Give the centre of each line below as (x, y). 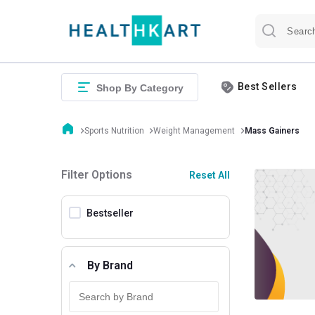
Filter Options (97, 174)
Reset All (210, 175)
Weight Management (194, 130)
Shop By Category (140, 88)
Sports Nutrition (114, 130)
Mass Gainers (272, 130)
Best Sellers (268, 86)
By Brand (110, 265)
